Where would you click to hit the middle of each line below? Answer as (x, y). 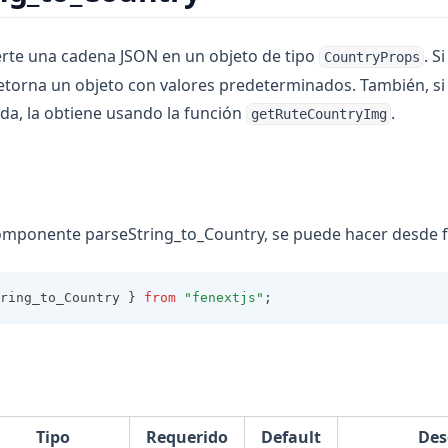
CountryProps (371, 57)
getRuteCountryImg (318, 114)
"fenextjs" (224, 297)
